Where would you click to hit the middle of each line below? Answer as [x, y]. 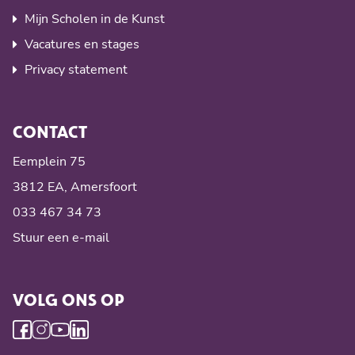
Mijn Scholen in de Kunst [95, 19]
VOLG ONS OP [69, 300]
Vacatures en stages [82, 45]
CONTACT [50, 132]
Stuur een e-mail [61, 238]
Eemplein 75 [49, 162]
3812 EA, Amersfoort [75, 187]
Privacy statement [76, 70]
